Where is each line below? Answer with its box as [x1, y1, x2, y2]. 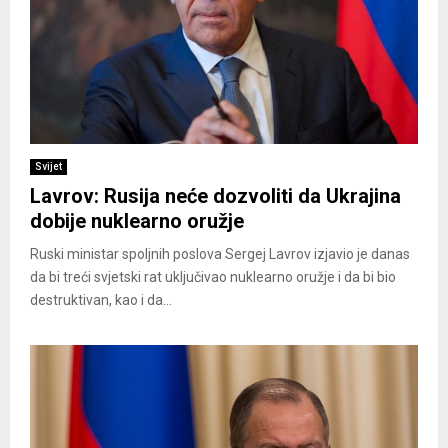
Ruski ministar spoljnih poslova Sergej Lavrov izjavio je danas [30, 246, 410, 263]
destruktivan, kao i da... [30, 292, 172, 309]
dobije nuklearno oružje [30, 209, 244, 234]
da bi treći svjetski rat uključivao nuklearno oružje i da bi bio [30, 269, 396, 286]
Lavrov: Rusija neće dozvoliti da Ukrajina [30, 184, 401, 209]
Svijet [35, 161, 62, 173]
